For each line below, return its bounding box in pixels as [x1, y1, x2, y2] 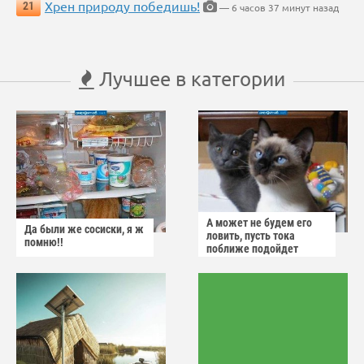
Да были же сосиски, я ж [24, 223, 144, 236]
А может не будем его [206, 216, 312, 230]
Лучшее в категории [94, 67, 285, 91]
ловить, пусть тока [206, 229, 295, 243]
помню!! [24, 236, 63, 249]
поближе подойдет [206, 242, 298, 256]
